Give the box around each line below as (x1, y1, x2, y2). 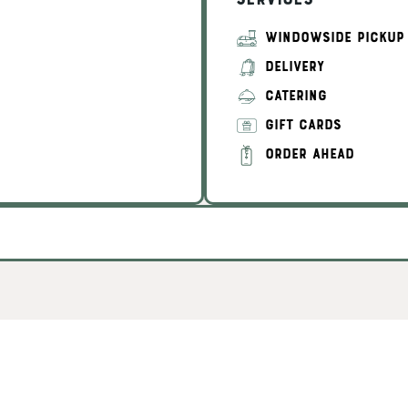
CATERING (265, 89, 327, 104)
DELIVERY (265, 60, 324, 75)
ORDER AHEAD (265, 148, 354, 162)
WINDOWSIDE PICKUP (265, 31, 404, 46)
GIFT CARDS (265, 118, 342, 133)
